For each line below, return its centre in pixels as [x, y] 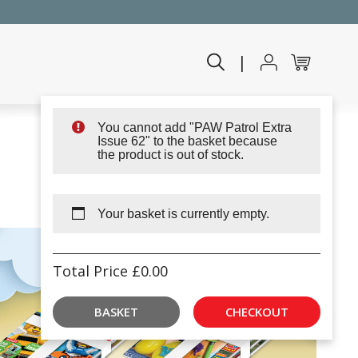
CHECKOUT [257, 312]
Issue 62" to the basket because [187, 141]
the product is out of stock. [171, 155]
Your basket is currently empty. [183, 214]
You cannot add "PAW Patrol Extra [195, 127]
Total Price [92, 271]
